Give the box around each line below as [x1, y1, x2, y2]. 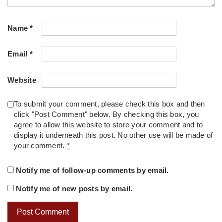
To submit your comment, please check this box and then [14, 100, 205, 108]
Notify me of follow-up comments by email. [16, 166, 169, 174]
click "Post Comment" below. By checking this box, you [14, 110, 199, 118]
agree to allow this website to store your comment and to [14, 120, 203, 129]
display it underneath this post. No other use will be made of [14, 131, 213, 139]
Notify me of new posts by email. [16, 185, 133, 193]
